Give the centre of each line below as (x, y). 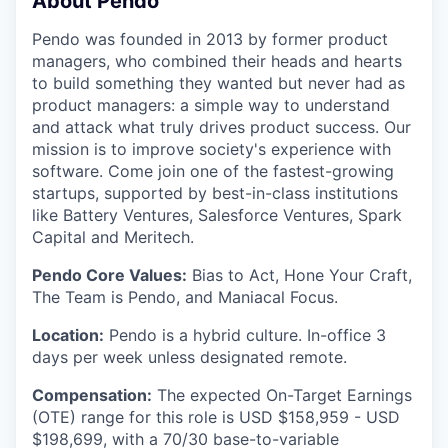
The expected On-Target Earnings (282, 394)
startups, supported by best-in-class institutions (215, 192)
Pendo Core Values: (109, 274)
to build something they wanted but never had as (218, 82)
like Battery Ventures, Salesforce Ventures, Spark (217, 214)
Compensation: (92, 394)
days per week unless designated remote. (189, 356)
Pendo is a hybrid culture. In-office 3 (245, 334)
